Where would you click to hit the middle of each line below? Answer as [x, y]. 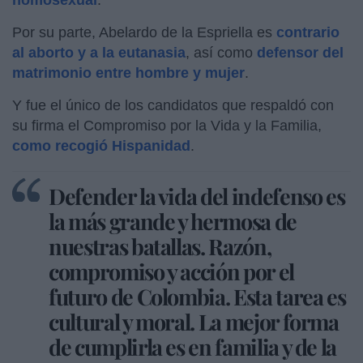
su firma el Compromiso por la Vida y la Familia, [167, 125]
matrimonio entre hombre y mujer [128, 73]
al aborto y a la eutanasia [99, 52]
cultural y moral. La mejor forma [194, 321]
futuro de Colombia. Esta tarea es [197, 296]
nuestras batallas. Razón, [160, 246]
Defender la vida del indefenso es [197, 196]
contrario [308, 32]
